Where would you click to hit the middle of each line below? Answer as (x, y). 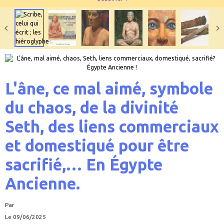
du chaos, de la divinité (92, 107)
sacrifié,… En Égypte (84, 164)
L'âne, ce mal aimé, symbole (109, 88)
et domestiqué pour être (97, 145)
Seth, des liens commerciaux (112, 126)
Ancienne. (42, 183)
